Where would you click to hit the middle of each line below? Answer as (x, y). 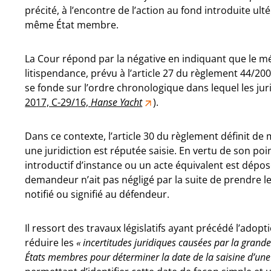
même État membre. (72, 25)
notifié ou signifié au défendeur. (97, 194)
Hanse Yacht (117, 102)
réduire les (51, 243)
